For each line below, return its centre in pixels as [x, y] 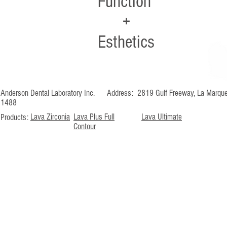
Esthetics [126, 42]
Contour [85, 126]
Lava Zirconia [50, 117]
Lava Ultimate [162, 117]
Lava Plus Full [94, 117]
